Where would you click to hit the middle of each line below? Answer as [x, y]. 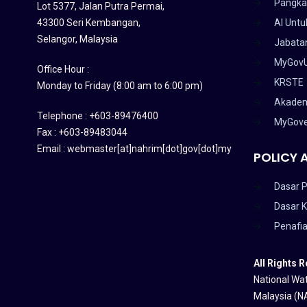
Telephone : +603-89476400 [97, 115]
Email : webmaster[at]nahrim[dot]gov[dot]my [134, 148]
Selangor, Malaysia [77, 39]
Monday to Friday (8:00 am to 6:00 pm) [120, 85]
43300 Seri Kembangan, [88, 22]
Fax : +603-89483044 [82, 132]
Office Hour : [63, 69]
